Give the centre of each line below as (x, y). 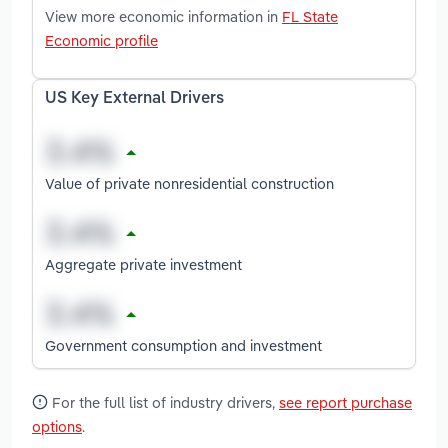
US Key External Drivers (134, 98)
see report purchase (345, 403)
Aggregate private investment (143, 264)
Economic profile (101, 40)
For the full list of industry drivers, (163, 403)
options (57, 427)
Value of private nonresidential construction (189, 183)
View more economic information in (163, 16)
